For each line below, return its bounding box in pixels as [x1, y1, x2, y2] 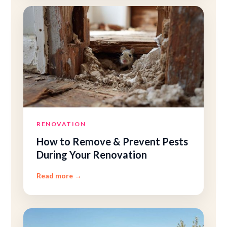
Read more [36, 171, 75, 180]
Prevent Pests [121, 135, 188, 147]
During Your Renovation [36, 148, 147, 161]
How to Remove [36, 135, 113, 147]
